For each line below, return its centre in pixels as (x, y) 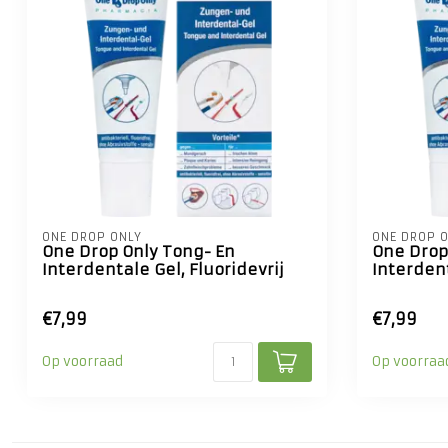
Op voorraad (82, 361)
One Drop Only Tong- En (138, 251)
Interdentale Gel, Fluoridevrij (163, 269)
